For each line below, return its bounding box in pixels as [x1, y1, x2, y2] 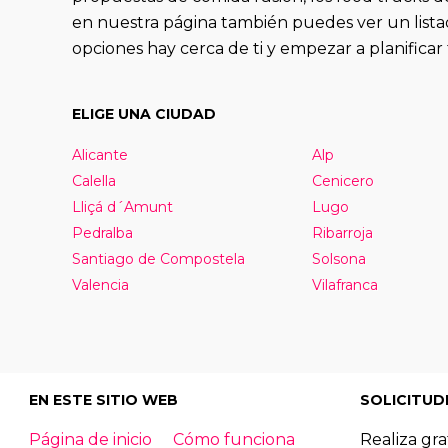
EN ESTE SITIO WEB [28, 390, 178, 409]
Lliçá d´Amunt [71, 197, 173, 216]
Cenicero [311, 171, 374, 190]
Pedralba [71, 223, 133, 242]
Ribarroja [311, 223, 373, 242]
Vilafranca [311, 275, 378, 294]
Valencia [71, 275, 129, 294]
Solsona [311, 249, 366, 268]
